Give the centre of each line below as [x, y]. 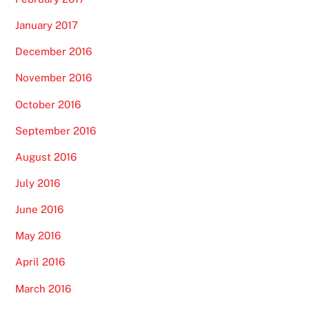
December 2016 [54, 52]
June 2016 [40, 210]
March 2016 [43, 288]
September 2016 [56, 130]
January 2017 [47, 26]
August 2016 [46, 157]
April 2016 [40, 262]
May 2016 [38, 236]
